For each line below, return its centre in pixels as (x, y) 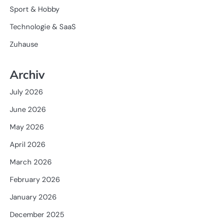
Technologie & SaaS (43, 27)
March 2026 (31, 162)
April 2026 (27, 145)
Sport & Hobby (35, 9)
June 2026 (28, 110)
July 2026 (26, 92)
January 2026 (33, 197)
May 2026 (27, 127)
